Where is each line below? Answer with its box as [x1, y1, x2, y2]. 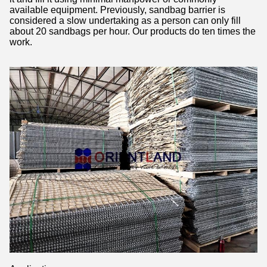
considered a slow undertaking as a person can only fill [10, 15, 241, 26]
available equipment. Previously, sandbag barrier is [10, 4, 225, 15]
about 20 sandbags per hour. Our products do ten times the [10, 26, 256, 36]
